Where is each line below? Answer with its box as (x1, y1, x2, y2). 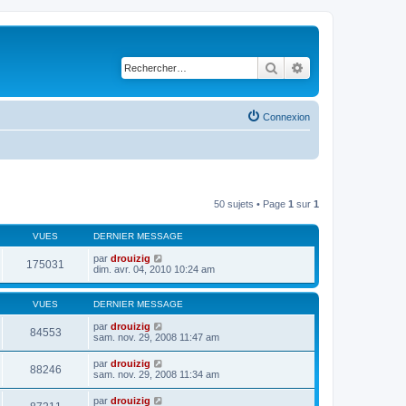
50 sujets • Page (214, 198, 288, 209)
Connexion (263, 111, 310, 122)
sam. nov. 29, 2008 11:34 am (93, 368, 219, 380)
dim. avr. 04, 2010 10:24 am (93, 263, 215, 275)
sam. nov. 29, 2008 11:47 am (93, 331, 219, 343)
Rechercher (278, 59, 341, 75)
